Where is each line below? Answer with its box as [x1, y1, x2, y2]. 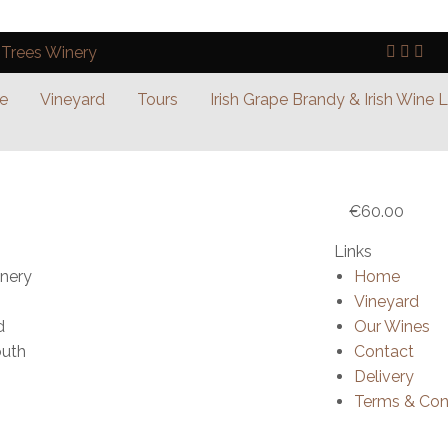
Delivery [353, 367, 414, 387]
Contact [353, 342, 414, 362]
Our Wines [353, 317, 430, 337]
